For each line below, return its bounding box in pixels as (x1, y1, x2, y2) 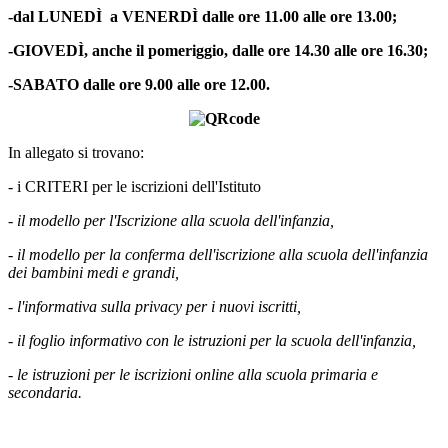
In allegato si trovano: (8, 144, 144, 162)
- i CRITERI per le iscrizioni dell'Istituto (8, 178, 261, 196)
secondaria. (8, 384, 82, 402)
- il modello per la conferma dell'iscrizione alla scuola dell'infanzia (8, 246, 428, 264)
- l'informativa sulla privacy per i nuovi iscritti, (8, 298, 301, 316)
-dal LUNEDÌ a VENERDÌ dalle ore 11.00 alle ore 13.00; (8, 8, 397, 26)
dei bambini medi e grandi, (8, 264, 179, 282)
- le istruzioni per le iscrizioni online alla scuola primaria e (8, 366, 378, 384)
